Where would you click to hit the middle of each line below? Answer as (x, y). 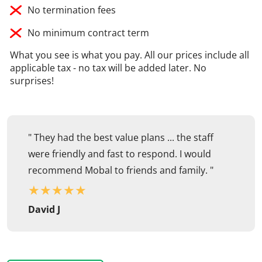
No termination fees (72, 10)
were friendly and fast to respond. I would (120, 154)
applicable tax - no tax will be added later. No (108, 68)
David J (44, 210)
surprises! (32, 81)
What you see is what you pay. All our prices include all (130, 55)
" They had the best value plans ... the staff (121, 138)
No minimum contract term (88, 33)
